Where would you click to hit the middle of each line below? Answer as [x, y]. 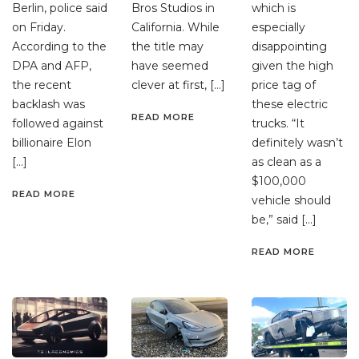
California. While [176, 28]
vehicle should [291, 201]
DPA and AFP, [52, 66]
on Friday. [39, 28]
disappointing [289, 47]
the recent [42, 85]
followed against [58, 124]
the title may [168, 47]
